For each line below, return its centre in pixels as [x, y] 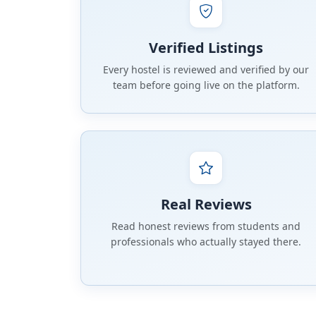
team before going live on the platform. [206, 85]
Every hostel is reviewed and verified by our [206, 70]
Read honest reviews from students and [206, 226]
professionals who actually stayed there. [206, 242]
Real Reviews [206, 205]
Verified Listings [206, 48]
